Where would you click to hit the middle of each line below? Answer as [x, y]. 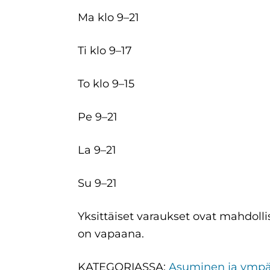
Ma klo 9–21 [156, 18]
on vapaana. [111, 234]
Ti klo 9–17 [153, 51]
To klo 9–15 [106, 84]
